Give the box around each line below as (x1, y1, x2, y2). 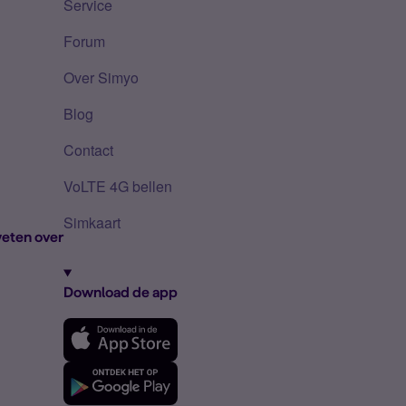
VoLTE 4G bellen (63, 176, 172, 197)
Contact (63, 140, 113, 160)
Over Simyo (63, 67, 139, 88)
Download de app (63, 285, 178, 300)
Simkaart (63, 212, 121, 233)
